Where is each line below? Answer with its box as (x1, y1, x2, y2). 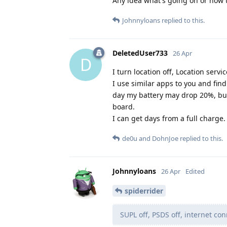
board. (112, 101, 135, 111)
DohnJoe (152, 133, 178, 143)
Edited (185, 166, 205, 176)
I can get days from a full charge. (112, 113, 225, 123)
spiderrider (125, 185, 163, 196)
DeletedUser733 (112, 48, 168, 58)
